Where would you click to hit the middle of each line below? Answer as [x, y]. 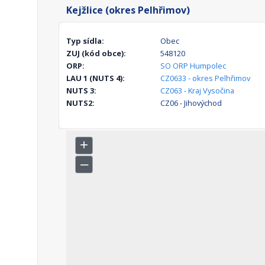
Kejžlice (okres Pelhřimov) [128, 10]
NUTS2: [80, 103]
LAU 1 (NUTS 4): [96, 78]
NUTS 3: [81, 91]
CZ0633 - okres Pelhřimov [205, 78]
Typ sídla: [85, 41]
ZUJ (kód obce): [96, 54]
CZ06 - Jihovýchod [191, 103]
